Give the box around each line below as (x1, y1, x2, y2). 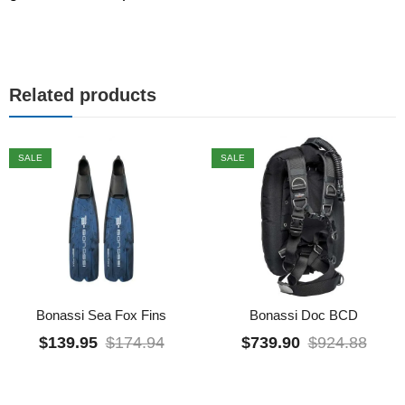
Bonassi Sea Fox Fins (36, 306, 166, 323)
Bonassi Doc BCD (250, 306, 358, 323)
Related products (9, 84, 156, 105)
